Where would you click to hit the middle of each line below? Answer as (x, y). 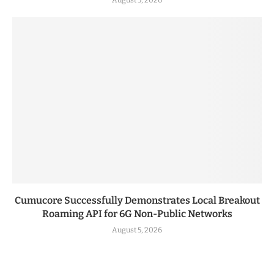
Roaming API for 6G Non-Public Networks (137, 213)
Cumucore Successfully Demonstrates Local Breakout (137, 200)
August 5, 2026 (137, 230)
